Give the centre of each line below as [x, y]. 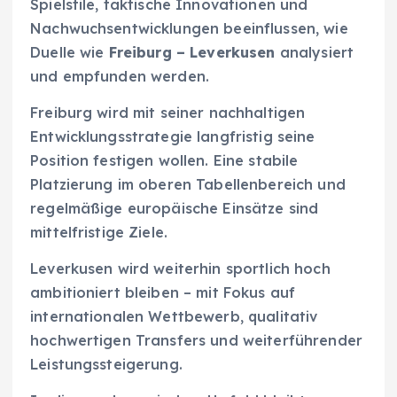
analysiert [315, 52]
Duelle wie [70, 52]
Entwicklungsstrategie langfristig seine [173, 137]
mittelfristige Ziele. [99, 233]
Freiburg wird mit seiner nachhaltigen [168, 113]
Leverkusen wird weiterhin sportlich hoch [180, 269]
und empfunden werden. [120, 76]
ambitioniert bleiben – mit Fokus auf [163, 293]
